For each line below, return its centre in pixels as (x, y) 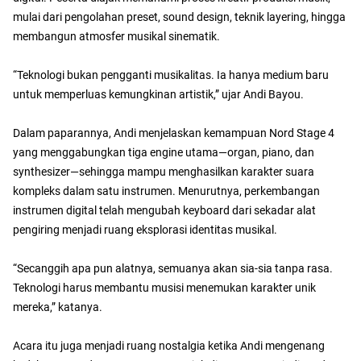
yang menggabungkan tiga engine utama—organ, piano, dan (164, 153)
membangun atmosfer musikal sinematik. (116, 37)
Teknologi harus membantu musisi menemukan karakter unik (164, 288)
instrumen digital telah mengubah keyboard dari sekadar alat (164, 211)
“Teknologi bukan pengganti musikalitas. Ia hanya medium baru (171, 75)
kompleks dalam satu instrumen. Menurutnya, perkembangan (166, 191)
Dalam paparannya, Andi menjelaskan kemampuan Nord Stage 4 (174, 133)
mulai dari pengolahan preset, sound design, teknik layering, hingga (179, 17)
